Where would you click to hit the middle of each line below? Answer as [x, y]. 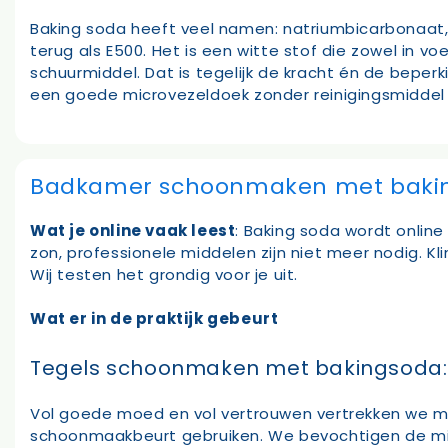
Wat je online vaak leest [133, 230]
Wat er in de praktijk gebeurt [154, 319]
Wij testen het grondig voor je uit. [164, 274]
